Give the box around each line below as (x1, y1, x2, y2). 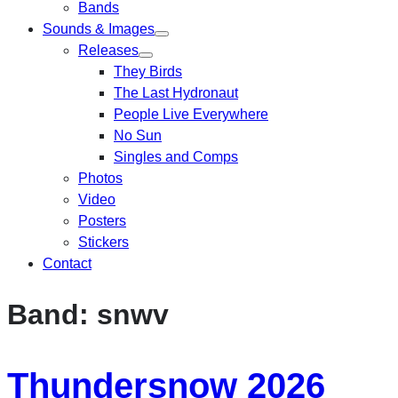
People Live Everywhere (114, 106, 268, 122)
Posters (78, 212, 126, 228)
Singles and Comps (114, 148, 238, 164)
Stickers (78, 234, 129, 250)
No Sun (114, 127, 162, 143)
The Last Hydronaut (114, 84, 238, 100)
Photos (78, 170, 123, 186)
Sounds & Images (43, 20, 155, 36)
